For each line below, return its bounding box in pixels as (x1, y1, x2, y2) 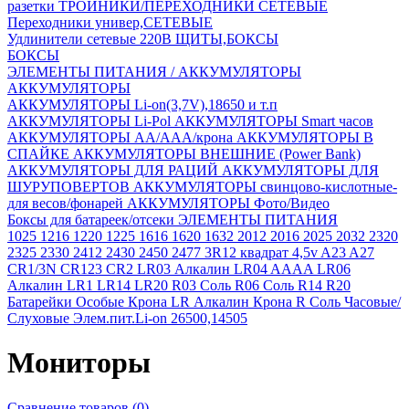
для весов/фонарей (7, 195, 127, 211)
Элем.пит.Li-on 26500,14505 (73, 310, 247, 326)
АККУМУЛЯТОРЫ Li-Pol (7, 113, 174, 129)
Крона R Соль (253, 294, 344, 309)
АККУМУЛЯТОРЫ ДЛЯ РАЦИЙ (7, 163, 222, 178)
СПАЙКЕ (7, 146, 73, 162)
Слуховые (7, 310, 73, 326)
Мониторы (7, 346, 151, 380)
